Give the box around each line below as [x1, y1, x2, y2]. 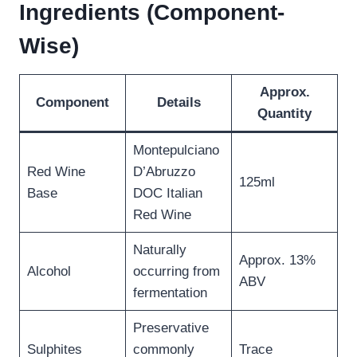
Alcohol [26, 264, 71, 280]
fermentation [132, 285, 207, 301]
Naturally [132, 242, 186, 258]
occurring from [132, 264, 220, 280]
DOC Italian [132, 186, 202, 202]
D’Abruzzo [132, 164, 195, 180]
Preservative [132, 320, 209, 336]
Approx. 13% [238, 253, 316, 269]
